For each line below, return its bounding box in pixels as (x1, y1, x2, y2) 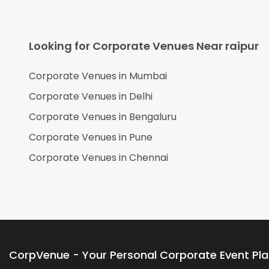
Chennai (129, 151, 168, 165)
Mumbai (129, 69, 167, 83)
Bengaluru (129, 110, 177, 124)
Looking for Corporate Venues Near (29, 38, 225, 54)
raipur (225, 38, 259, 54)
